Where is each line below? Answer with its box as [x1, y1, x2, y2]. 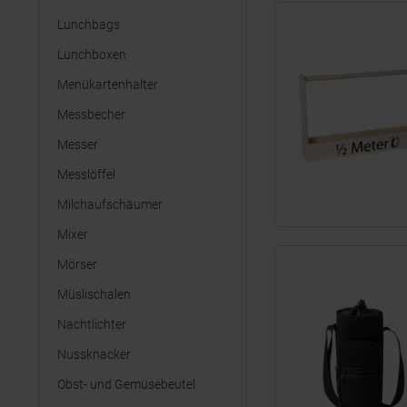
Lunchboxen [57, 47, 126, 62]
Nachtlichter [57, 317, 126, 332]
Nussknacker [57, 347, 131, 362]
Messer [57, 137, 98, 152]
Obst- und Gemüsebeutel [57, 377, 195, 392]
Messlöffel [57, 167, 115, 182]
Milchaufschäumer [57, 197, 163, 212]
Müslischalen [57, 287, 131, 302]
